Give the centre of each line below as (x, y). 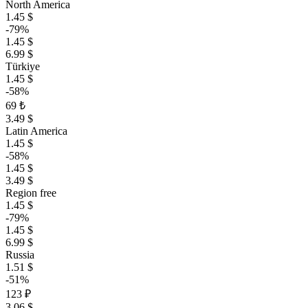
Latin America (36, 131)
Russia (20, 255)
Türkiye (23, 67)
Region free (31, 193)
